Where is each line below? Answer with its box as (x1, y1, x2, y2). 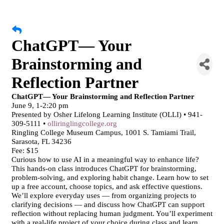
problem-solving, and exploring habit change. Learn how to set (11, 173, 208, 181)
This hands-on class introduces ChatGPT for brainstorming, (11, 164, 196, 172)
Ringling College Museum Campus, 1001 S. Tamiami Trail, (11, 128, 196, 136)
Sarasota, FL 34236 (11, 137, 71, 145)
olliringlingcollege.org (47, 119, 117, 127)
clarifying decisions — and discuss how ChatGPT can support (11, 200, 204, 208)
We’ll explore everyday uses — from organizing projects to (11, 191, 196, 199)
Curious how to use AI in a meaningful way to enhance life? (11, 155, 199, 163)
